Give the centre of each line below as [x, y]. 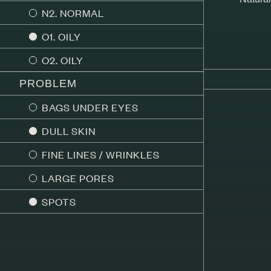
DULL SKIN [69, 131]
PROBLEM [48, 83]
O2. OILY [63, 60]
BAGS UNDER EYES [90, 107]
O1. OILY [61, 36]
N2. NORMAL [73, 13]
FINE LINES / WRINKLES [101, 154]
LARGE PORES [78, 178]
